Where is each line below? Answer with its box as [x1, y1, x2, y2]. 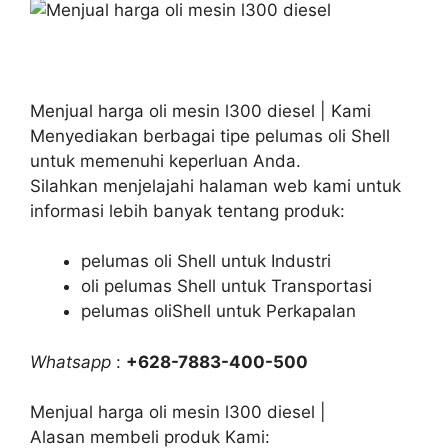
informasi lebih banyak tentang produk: [30, 200, 345, 221]
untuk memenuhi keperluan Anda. [30, 150, 301, 171]
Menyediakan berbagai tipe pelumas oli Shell [30, 125, 390, 146]
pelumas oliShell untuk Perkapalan [81, 301, 356, 321]
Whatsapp [30, 351, 111, 372]
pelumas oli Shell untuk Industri [81, 251, 331, 271]
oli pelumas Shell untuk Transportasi [81, 276, 372, 296]
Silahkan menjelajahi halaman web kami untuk [30, 175, 401, 196]
